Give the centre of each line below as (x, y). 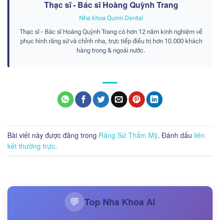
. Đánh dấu (176, 135)
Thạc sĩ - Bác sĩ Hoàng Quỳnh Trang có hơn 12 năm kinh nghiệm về (111, 32)
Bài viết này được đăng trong (53, 135)
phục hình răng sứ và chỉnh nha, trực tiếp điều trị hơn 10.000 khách (111, 41)
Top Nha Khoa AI (120, 202)
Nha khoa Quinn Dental (111, 18)
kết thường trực (31, 146)
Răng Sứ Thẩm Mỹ (128, 135)
